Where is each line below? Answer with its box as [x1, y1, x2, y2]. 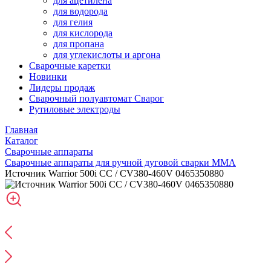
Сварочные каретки [29, 60, 111, 71]
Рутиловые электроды [29, 104, 120, 114]
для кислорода [53, 28, 113, 38]
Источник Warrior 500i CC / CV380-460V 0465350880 [5, 168, 224, 178]
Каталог [5, 135, 38, 146]
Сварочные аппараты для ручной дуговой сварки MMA [5, 157, 236, 168]
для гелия [53, 17, 93, 27]
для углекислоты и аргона [53, 50, 160, 60]
